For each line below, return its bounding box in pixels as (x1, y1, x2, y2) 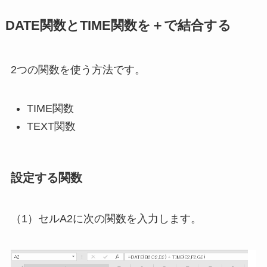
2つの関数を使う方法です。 (10, 64, 145, 76)
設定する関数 (10, 170, 82, 184)
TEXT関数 (26, 120, 76, 133)
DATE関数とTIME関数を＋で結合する (5, 18, 231, 33)
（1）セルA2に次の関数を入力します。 (10, 212, 201, 225)
